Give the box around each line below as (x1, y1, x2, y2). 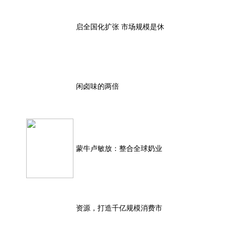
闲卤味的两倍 (76, 81, 119, 91)
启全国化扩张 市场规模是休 (76, 22, 164, 31)
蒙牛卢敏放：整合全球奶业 (76, 143, 162, 153)
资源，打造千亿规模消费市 (76, 203, 162, 213)
